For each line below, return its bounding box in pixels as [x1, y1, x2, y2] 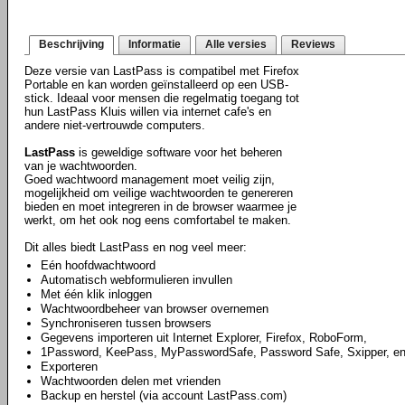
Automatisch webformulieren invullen [41, 273, 232, 287]
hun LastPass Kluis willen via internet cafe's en [24, 105, 271, 118]
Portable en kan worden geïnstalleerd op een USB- [24, 78, 288, 91]
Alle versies [205, 38, 267, 51]
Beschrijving [39, 38, 104, 51]
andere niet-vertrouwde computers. [24, 118, 205, 132]
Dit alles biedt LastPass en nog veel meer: [24, 240, 247, 254]
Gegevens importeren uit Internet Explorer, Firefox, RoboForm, [41, 331, 367, 344]
